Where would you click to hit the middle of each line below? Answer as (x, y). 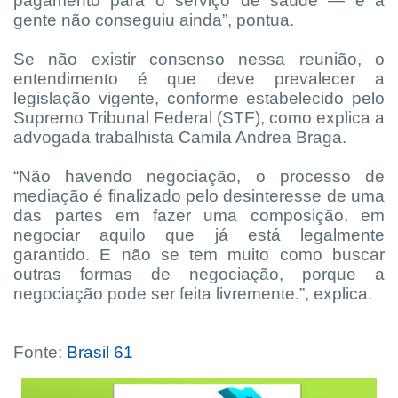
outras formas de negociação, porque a (199, 274)
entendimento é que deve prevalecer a (199, 78)
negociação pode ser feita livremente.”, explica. (195, 293)
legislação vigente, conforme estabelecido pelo (199, 98)
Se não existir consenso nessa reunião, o (199, 59)
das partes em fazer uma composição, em (199, 215)
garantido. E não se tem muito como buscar (199, 254)
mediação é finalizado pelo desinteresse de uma (199, 195)
